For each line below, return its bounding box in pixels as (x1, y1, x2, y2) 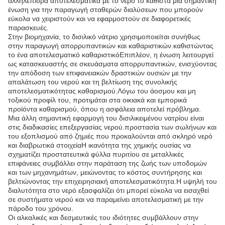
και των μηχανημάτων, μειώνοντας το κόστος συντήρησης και (8, 168, 202, 176)
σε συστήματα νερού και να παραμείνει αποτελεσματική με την (8, 195, 203, 203)
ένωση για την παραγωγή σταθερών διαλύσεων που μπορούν (8, 6, 203, 14)
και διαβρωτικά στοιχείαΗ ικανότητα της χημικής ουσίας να (8, 141, 191, 149)
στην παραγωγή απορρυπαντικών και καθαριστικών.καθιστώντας (8, 42, 213, 50)
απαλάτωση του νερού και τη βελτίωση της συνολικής (8, 78, 177, 86)
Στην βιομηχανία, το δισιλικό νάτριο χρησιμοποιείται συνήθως (8, 33, 200, 41)
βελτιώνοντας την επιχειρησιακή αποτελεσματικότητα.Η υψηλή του (8, 177, 217, 185)
